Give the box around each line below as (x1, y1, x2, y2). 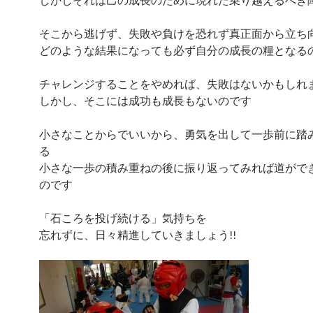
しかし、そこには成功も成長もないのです (39, 94, 252, 107)
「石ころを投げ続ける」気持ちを (39, 211, 207, 224)
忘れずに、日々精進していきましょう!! (39, 228, 236, 241)
